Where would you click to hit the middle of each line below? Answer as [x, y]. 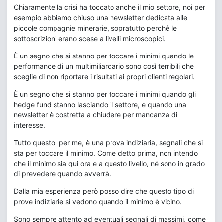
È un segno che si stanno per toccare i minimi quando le [104, 56]
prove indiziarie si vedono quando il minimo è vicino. [98, 201]
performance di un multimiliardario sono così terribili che [104, 66]
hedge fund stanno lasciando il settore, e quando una [100, 104]
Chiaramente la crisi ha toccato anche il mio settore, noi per [110, 7]
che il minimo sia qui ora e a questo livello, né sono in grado [109, 163]
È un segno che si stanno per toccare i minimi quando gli [105, 94]
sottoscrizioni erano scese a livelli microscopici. [90, 38]
